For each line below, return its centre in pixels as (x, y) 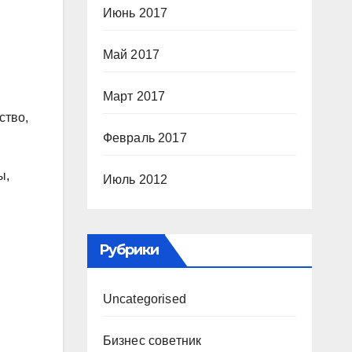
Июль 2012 (135, 180)
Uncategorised (145, 299)
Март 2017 (134, 96)
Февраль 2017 (145, 138)
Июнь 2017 (135, 13)
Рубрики (129, 250)
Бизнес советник (152, 341)
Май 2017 (131, 55)
